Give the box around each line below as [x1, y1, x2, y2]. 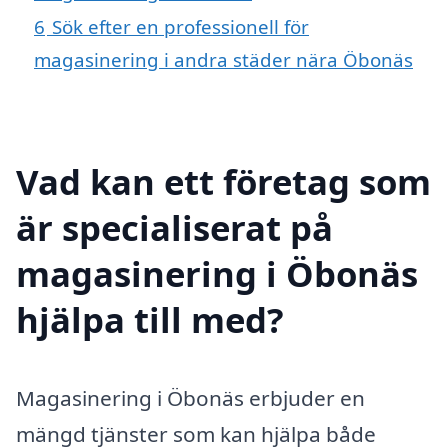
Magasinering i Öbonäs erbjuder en [16, 383, 365, 412]
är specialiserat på [16, 203, 333, 251]
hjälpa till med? [16, 295, 284, 343]
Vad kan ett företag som [16, 157, 431, 205]
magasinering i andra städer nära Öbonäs [34, 47, 413, 73]
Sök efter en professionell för [52, 14, 309, 40]
